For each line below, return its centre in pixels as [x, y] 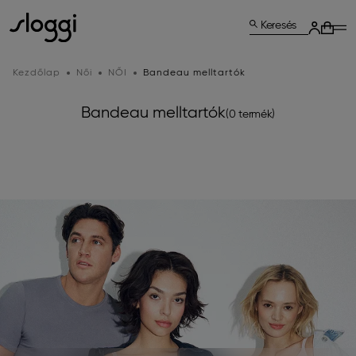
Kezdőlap [37, 73]
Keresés [279, 25]
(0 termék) [250, 114]
